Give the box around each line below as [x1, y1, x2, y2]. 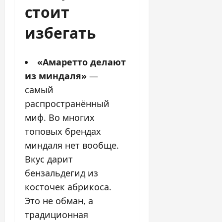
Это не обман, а [25, 194, 93, 207]
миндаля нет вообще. [25, 139, 119, 151]
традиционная [25, 208, 88, 221]
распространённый [25, 97, 110, 110]
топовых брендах [25, 125, 101, 137]
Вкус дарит [25, 153, 73, 165]
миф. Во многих [25, 111, 95, 123]
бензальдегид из [25, 166, 98, 179]
